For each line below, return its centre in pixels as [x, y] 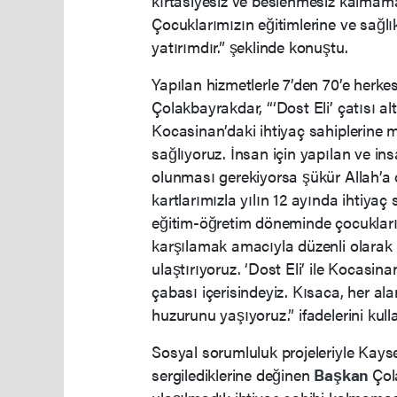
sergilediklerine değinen [233, 375]
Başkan [343, 375]
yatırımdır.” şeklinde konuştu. [250, 47]
